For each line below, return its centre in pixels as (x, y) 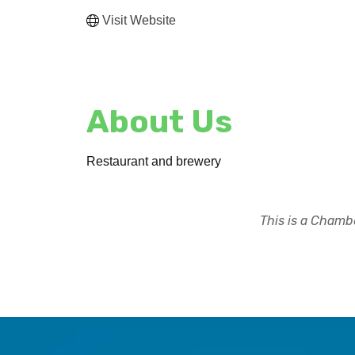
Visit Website (139, 20)
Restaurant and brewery (154, 162)
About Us (160, 122)
